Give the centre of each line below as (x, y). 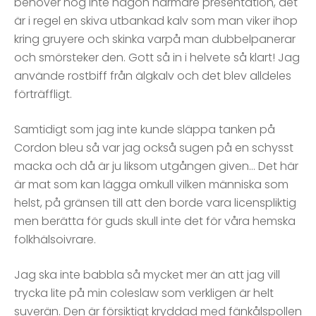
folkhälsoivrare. (55, 240)
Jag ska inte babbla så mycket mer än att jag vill (147, 275)
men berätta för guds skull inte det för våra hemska (155, 221)
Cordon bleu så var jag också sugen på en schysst (154, 148)
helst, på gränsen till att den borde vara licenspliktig (155, 203)
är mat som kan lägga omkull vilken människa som (151, 185)
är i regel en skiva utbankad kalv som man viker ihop (156, 21)
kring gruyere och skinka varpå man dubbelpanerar (155, 39)
